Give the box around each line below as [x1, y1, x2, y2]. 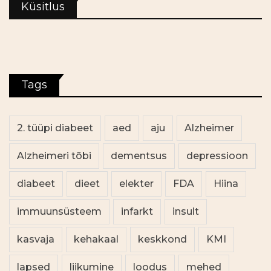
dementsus [111, 150, 167, 162]
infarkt [121, 206, 153, 218]
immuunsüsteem [17, 206, 102, 218]
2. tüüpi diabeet [17, 122, 93, 134]
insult [172, 206, 199, 218]
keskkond [138, 233, 187, 246]
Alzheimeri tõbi [17, 150, 91, 162]
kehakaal [74, 233, 119, 246]
